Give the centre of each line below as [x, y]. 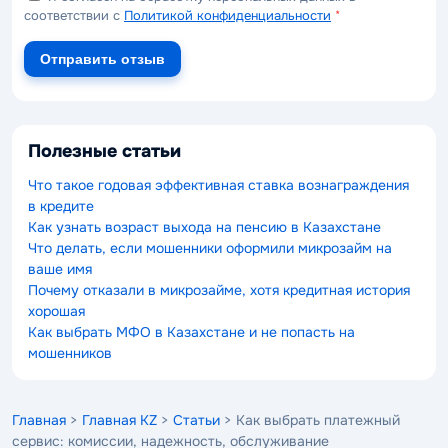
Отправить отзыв [102, 58]
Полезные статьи [104, 150]
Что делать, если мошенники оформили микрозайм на [210, 248]
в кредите [61, 206]
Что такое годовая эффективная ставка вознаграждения [218, 185]
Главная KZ [119, 420]
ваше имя [60, 269]
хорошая [56, 311]
